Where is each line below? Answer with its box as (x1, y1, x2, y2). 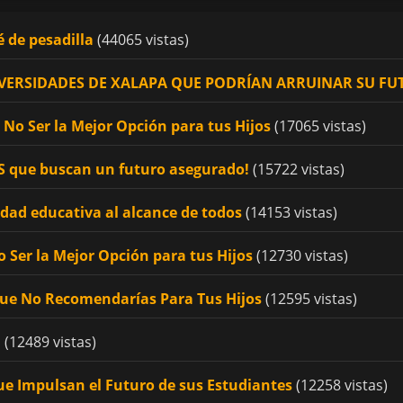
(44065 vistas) (94, 29, 189, 49)
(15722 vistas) (249, 158, 345, 179)
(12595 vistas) (262, 288, 357, 309)
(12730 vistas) (253, 245, 348, 265)
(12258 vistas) (292, 374, 388, 395)
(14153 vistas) (242, 201, 337, 222)
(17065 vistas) (271, 115, 366, 136)
